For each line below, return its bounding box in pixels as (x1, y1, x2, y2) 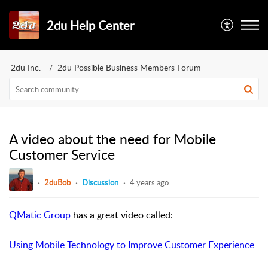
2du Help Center (47, 17, 135, 33)
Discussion (82, 176, 118, 188)
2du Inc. (11, 62, 41, 73)
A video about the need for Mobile (9, 129, 216, 148)
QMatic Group (9, 208, 71, 221)
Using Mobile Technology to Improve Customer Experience (9, 237, 254, 251)
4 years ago (130, 176, 169, 188)
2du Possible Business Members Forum (57, 62, 201, 73)
